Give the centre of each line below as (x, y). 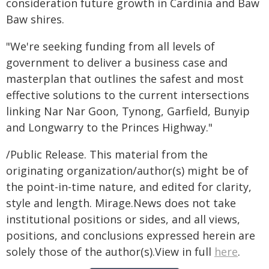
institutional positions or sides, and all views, (123, 219)
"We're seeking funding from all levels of (110, 46)
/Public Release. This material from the (107, 154)
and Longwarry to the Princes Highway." (109, 127)
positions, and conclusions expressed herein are (131, 235)
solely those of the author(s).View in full (110, 252)
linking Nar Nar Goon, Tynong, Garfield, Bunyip (128, 111)
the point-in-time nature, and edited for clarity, (129, 187)
